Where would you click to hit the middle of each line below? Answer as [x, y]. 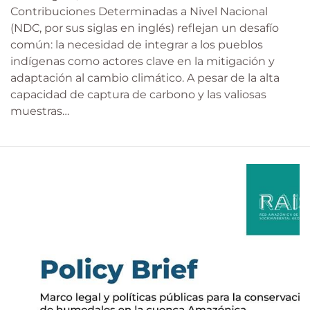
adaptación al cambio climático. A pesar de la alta [145, 77]
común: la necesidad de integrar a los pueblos [137, 44]
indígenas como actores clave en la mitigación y [143, 61]
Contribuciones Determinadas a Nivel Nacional [139, 11]
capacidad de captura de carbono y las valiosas [138, 94]
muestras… [40, 111]
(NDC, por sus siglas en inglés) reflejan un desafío [145, 28]
